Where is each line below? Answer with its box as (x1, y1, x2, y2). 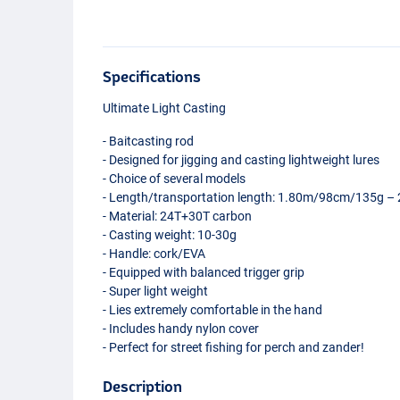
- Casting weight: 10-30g (103, 227, 237, 242)
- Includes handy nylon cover (103, 321, 260, 336)
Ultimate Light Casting (103, 100, 227, 115)
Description (103, 377, 183, 395)
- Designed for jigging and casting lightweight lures (103, 152, 380, 167)
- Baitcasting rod (103, 133, 195, 148)
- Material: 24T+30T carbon (103, 208, 253, 223)
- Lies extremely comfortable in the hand (103, 302, 323, 317)
